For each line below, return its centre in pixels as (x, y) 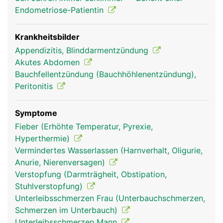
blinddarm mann (111, 109)
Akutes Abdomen (49, 62)
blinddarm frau (42, 109)
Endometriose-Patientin (60, 10)
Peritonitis (35, 86)
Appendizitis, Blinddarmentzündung (83, 50)
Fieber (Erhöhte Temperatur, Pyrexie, (84, 126)
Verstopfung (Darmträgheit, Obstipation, (91, 174)
